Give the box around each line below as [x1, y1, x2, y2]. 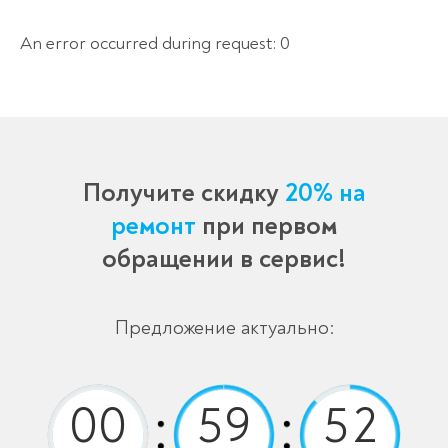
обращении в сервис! [102, 243, 346, 276]
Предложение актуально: [114, 315, 334, 341]
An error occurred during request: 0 [20, 32, 290, 56]
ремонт [111, 210, 202, 243]
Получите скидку [82, 177, 285, 210]
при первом [202, 210, 337, 243]
